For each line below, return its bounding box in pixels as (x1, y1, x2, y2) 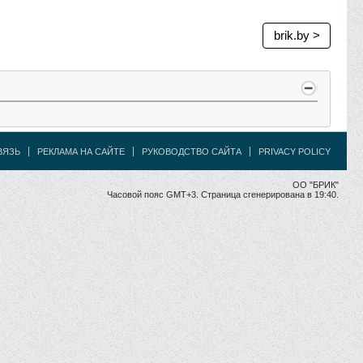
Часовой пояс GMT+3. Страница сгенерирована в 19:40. (107, 190, 339, 199)
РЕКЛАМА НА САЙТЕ (37, 147, 125, 156)
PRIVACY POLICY (258, 147, 331, 156)
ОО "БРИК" (293, 180, 339, 190)
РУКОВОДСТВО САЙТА (142, 147, 241, 156)
